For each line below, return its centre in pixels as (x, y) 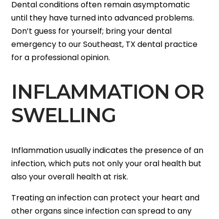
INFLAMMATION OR (108, 92)
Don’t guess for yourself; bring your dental (92, 31)
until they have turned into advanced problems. (103, 18)
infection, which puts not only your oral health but (107, 163)
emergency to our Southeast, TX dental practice (105, 44)
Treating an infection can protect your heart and (106, 197)
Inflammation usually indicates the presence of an (108, 150)
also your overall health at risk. (70, 176)
